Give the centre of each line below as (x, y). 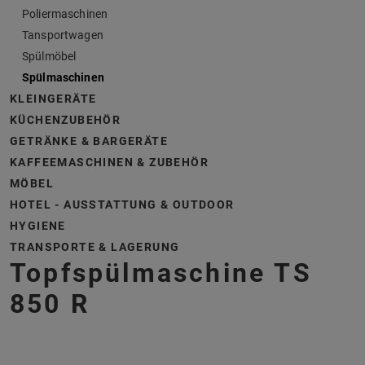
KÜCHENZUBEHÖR (66, 119)
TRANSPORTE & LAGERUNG (95, 246)
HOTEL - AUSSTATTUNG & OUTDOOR (122, 204)
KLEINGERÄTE (53, 98)
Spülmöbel (49, 56)
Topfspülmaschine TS (161, 273)
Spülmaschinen (63, 77)
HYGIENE (38, 225)
